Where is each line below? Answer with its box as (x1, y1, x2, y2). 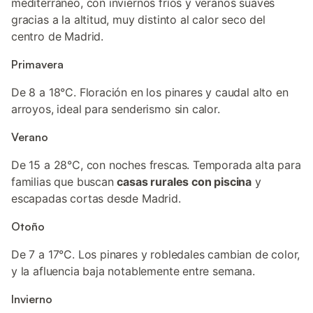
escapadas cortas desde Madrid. (11, 191, 181, 205)
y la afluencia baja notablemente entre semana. (11, 264, 255, 278)
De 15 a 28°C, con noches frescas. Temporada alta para (11, 158, 301, 172)
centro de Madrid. (11, 29, 104, 43)
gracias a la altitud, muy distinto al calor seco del (11, 13, 265, 27)
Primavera (11, 57, 64, 71)
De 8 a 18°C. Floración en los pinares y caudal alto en (11, 85, 289, 99)
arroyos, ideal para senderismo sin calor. (11, 102, 220, 116)
